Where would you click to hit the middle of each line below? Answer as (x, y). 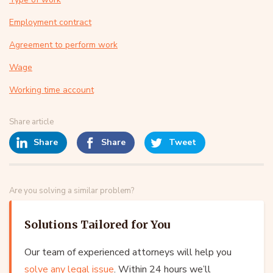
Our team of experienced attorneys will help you (128, 252)
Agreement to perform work (63, 44)
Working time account (51, 90)
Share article (31, 122)
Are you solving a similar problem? (72, 190)
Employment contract (50, 22)
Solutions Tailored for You (97, 224)
